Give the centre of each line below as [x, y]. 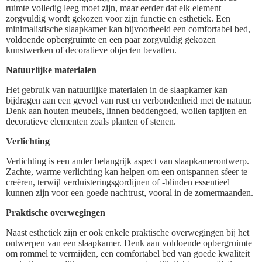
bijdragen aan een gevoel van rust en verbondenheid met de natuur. [129, 100]
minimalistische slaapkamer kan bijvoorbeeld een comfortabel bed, [128, 29]
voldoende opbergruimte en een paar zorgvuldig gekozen [111, 39]
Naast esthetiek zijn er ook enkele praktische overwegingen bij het [127, 232]
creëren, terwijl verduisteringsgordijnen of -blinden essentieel [118, 182]
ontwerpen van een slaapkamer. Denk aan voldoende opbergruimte [129, 243]
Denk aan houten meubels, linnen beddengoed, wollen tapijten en [126, 111]
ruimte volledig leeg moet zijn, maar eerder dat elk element [113, 8]
